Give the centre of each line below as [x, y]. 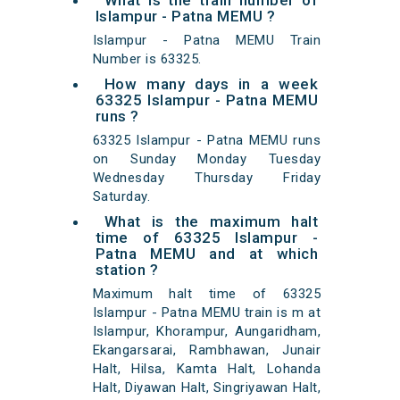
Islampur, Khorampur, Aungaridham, [207, 332]
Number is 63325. [147, 59]
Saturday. [121, 197]
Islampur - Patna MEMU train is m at [207, 313]
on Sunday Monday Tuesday [207, 159]
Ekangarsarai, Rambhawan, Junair [207, 350]
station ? [127, 270]
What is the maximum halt [211, 222]
